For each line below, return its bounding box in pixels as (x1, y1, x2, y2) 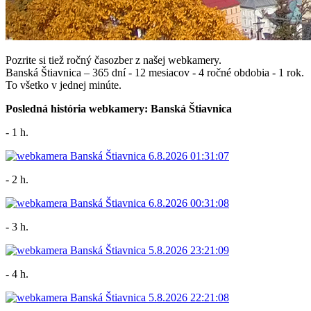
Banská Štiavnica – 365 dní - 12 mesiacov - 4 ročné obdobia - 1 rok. (6, 67, 304, 79)
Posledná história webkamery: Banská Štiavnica (6, 103, 232, 115)
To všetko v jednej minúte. (6, 79, 121, 92)
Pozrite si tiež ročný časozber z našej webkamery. (6, 54, 221, 67)
